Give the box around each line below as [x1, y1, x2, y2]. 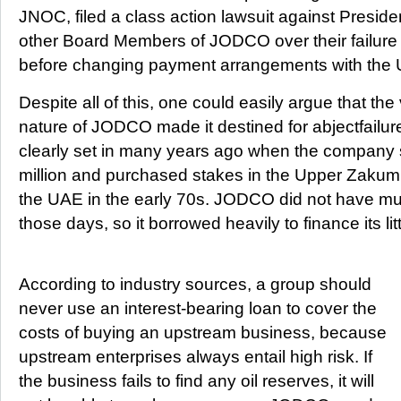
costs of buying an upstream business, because [19, 323, 387, 343]
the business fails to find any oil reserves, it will [19, 371, 374, 391]
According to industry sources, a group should [19, 275, 371, 294]
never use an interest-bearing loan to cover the [19, 299, 377, 319]
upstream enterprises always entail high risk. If [19, 347, 372, 367]
